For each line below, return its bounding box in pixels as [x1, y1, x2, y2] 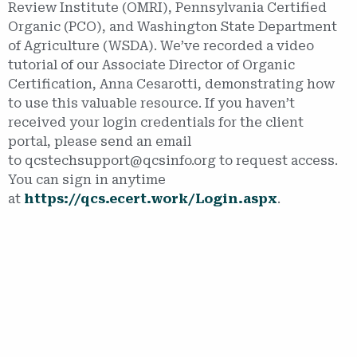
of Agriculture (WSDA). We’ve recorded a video [8, 37, 314, 53]
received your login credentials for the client [8, 114, 304, 130]
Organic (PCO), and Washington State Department [8, 18, 337, 34]
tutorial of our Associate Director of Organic [8, 57, 295, 73]
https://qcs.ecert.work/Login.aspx [24, 190, 277, 206]
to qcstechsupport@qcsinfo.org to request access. [8, 152, 338, 168]
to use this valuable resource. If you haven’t [8, 95, 295, 111]
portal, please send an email [8, 133, 191, 149]
